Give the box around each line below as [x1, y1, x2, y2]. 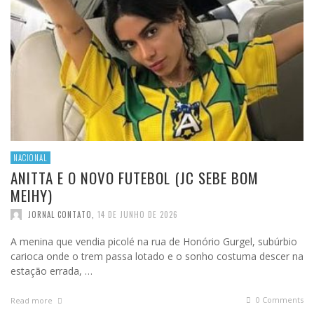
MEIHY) [11, 184, 53, 207]
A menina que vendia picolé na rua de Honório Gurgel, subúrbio [11, 235, 297, 249]
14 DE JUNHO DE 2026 [97, 209, 178, 221]
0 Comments [254, 294, 303, 306]
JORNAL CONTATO [28, 209, 92, 221]
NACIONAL [13, 152, 48, 164]
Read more [11, 295, 55, 306]
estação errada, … [11, 264, 93, 278]
